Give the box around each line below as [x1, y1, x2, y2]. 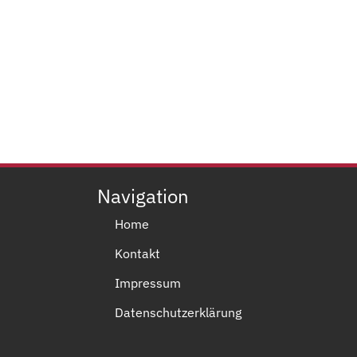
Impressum [115, 274, 181, 291]
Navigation [97, 182, 189, 209]
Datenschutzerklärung [115, 304, 241, 320]
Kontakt [115, 245, 160, 261]
